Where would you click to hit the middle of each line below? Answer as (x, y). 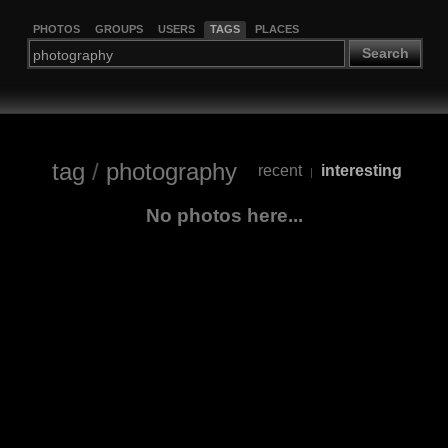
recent (279, 171)
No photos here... (224, 215)
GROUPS (118, 28)
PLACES (276, 28)
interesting (361, 171)
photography (171, 171)
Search (385, 53)
